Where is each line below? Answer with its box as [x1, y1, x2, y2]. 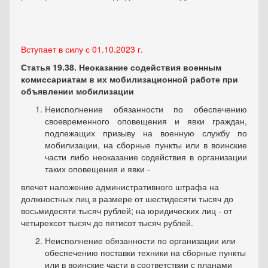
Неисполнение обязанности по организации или [45, 234, 236, 247]
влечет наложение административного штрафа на [21, 181, 219, 193]
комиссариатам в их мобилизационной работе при [21, 73, 238, 86]
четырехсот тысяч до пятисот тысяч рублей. [21, 217, 193, 229]
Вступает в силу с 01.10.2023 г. [21, 43, 143, 56]
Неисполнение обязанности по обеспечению [45, 103, 247, 115]
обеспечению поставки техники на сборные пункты [45, 246, 246, 259]
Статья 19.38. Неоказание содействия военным [21, 61, 221, 74]
